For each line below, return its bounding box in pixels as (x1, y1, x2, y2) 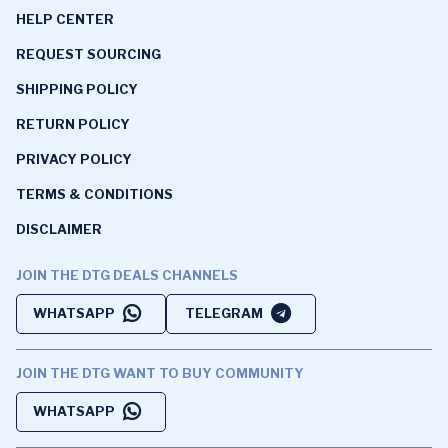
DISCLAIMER (16, 220, 102, 237)
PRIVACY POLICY (16, 150, 132, 167)
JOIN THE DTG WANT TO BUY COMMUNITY (16, 364, 304, 381)
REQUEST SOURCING (16, 45, 161, 62)
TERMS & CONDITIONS (16, 185, 173, 202)
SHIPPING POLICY (16, 80, 138, 97)
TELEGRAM (184, 305, 263, 322)
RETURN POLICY (16, 115, 130, 132)
